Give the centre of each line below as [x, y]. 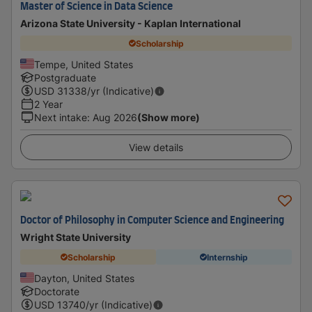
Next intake [61, 117]
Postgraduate [65, 78]
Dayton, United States [84, 278]
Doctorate [57, 291]
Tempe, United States [84, 64]
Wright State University [76, 237]
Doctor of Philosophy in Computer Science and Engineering [152, 221]
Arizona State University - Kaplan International [131, 23]
